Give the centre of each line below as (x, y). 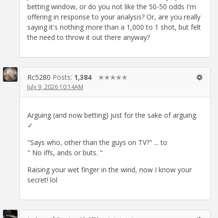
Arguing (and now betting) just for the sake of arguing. (112, 115)
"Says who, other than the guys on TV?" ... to (97, 142)
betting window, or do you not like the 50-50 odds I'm (112, 7)
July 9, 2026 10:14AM (55, 87)
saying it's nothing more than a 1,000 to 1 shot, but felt (114, 27)
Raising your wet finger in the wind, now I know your (109, 169)
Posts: (63, 77)
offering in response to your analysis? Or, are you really (114, 17)
